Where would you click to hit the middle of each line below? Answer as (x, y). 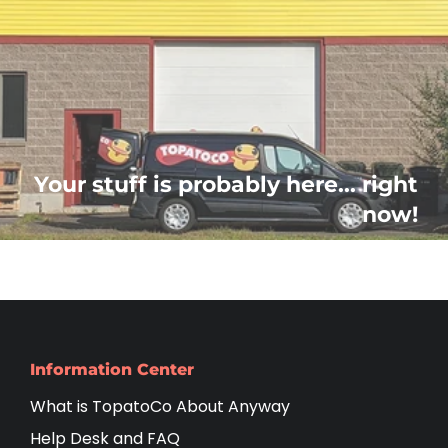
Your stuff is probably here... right (226, 184)
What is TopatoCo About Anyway (160, 406)
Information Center (112, 369)
